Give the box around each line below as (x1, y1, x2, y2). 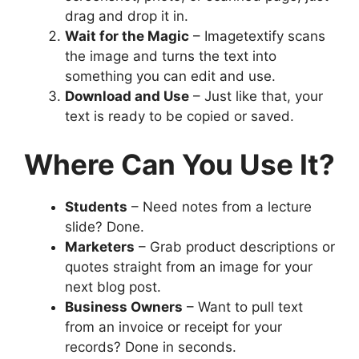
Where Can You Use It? (24, 147, 335, 181)
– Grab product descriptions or (135, 238, 335, 255)
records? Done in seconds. (65, 338, 236, 355)
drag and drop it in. (65, 8, 188, 25)
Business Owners (65, 298, 183, 315)
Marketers (65, 238, 135, 255)
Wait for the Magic (65, 28, 189, 45)
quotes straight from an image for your (65, 258, 313, 275)
